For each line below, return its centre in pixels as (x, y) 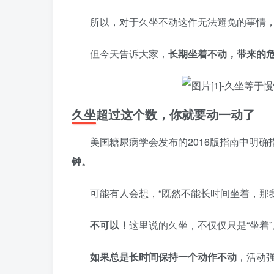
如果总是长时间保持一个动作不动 (163, 257)
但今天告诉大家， (129, 54)
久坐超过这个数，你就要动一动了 (163, 114)
